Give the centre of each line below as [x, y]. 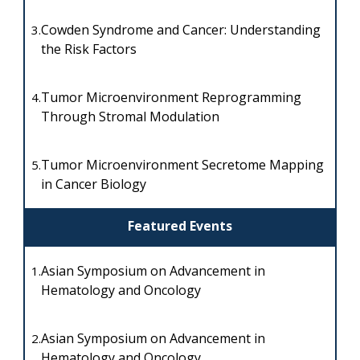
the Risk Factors [90, 49]
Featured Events [180, 226]
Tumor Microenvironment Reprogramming [171, 98]
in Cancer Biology [93, 184]
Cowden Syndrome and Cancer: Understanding [180, 30]
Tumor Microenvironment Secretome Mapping [182, 165]
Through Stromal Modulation [130, 117]
